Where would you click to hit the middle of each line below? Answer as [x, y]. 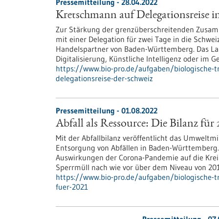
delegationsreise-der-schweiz [104, 78]
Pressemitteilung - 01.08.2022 [107, 110]
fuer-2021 [72, 187]
